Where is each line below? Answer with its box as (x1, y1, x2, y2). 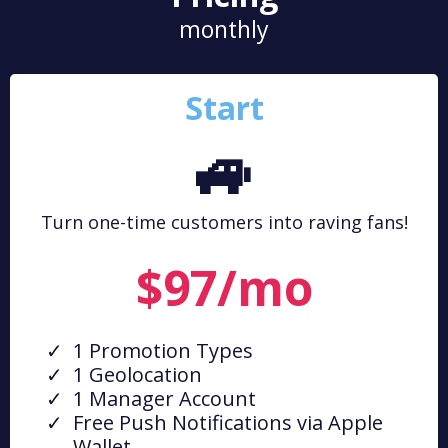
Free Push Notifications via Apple (73, 409, 383, 437)
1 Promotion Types (73, 337, 253, 365)
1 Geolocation (73, 361, 202, 389)
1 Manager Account (73, 385, 256, 413)
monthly (179, 13, 269, 46)
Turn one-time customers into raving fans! (40, 210, 408, 235)
